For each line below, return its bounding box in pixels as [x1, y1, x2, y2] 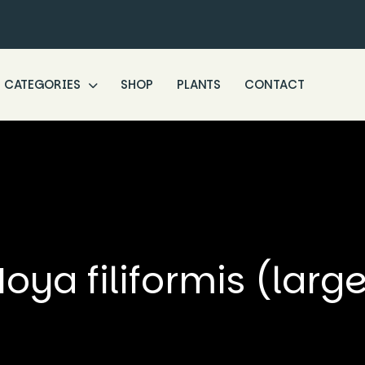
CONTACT [244, 76, 305, 93]
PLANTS [176, 76, 222, 93]
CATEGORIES [3, 76, 84, 93]
